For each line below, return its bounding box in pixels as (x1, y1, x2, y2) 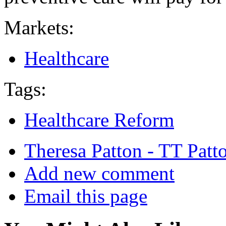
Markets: (4, 16, 79, 38)
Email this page (24, 185, 147, 207)
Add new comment (24, 162, 175, 184)
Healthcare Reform (24, 108, 174, 131)
